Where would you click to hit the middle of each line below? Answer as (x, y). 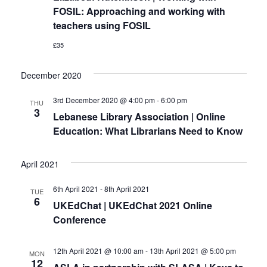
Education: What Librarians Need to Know (148, 131)
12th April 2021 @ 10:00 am (98, 250)
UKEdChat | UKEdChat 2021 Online (132, 205)
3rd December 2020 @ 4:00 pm (104, 100)
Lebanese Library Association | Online (139, 116)
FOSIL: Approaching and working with (139, 11)
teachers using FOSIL (102, 25)
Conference (79, 219)
